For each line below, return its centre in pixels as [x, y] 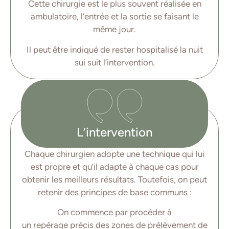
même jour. [114, 29]
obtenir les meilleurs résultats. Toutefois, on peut [114, 179]
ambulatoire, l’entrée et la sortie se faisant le [114, 17]
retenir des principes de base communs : [114, 192]
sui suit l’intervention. [114, 62]
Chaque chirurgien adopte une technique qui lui [114, 154]
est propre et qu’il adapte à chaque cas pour [114, 166]
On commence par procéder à [114, 212]
